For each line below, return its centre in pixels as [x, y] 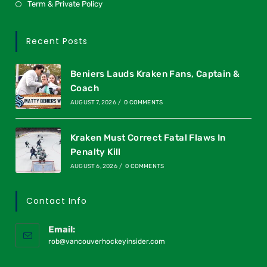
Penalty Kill [95, 152]
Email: [62, 229]
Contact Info [57, 201]
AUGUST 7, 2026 [93, 103]
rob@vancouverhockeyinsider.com [107, 241]
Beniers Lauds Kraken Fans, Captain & [155, 74]
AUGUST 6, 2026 [94, 166]
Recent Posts [57, 41]
